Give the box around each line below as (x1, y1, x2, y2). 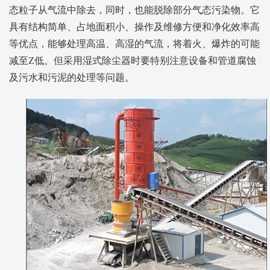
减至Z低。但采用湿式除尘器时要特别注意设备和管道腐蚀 (9, 55, 256, 66)
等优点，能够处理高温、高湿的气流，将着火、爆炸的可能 (9, 38, 260, 49)
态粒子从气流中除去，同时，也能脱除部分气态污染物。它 (9, 4, 260, 15)
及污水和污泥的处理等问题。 (9, 72, 134, 83)
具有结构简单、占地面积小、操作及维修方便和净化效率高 (9, 21, 260, 32)
